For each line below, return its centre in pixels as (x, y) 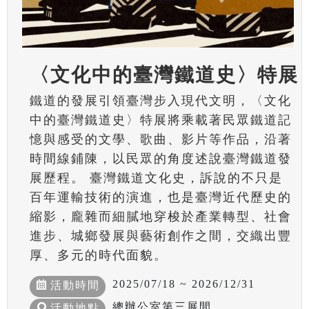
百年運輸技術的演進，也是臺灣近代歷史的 (160, 198)
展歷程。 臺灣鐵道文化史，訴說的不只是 (156, 178)
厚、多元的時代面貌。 (98, 256)
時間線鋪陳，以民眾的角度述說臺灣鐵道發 (160, 159)
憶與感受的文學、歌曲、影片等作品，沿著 (160, 140)
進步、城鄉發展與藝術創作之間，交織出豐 (160, 236)
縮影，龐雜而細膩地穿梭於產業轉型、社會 (160, 217)
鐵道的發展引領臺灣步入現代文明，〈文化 (160, 101)
